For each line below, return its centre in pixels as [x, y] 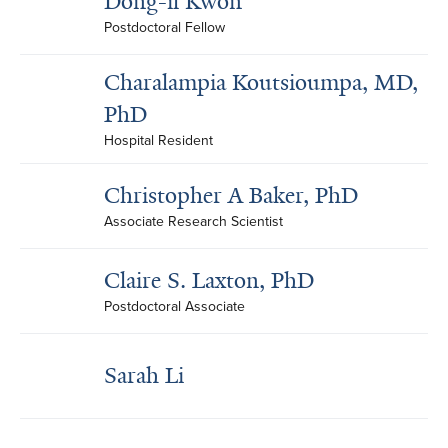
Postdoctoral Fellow [164, 27]
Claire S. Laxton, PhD [209, 280]
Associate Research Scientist [193, 221]
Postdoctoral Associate [174, 306]
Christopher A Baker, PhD [231, 195]
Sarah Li [144, 375]
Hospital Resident [158, 140]
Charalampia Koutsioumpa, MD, [261, 82]
